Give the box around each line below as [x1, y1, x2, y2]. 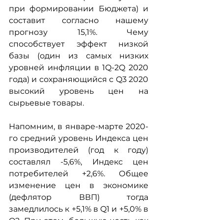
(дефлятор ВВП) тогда [9, 192, 148, 202]
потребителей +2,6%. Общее [9, 169, 148, 178]
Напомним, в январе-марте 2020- [9, 122, 148, 131]
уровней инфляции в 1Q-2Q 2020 [9, 63, 148, 72]
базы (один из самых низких [9, 51, 148, 60]
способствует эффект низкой [9, 39, 148, 49]
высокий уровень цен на [9, 86, 148, 96]
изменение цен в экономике [9, 181, 148, 190]
